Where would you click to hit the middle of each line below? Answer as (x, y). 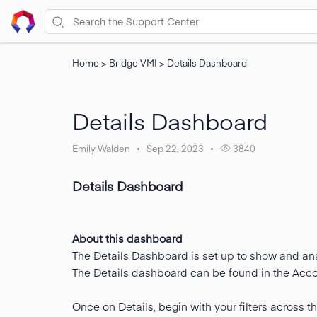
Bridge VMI (134, 63)
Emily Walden (101, 149)
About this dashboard (127, 238)
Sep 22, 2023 (175, 149)
